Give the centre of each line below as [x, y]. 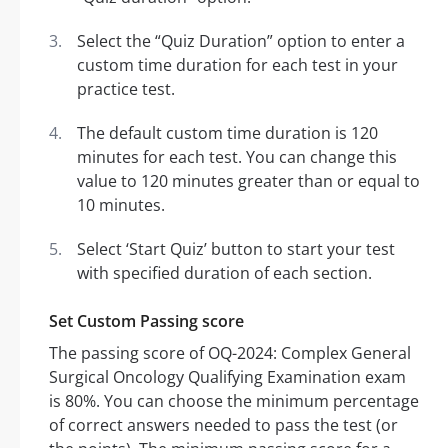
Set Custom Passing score [146, 321]
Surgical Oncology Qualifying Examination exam [227, 377]
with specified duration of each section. [224, 273]
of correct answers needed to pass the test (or [223, 425]
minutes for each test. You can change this [237, 157]
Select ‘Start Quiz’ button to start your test [236, 249]
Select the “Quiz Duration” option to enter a [241, 41]
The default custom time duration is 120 [227, 133]
